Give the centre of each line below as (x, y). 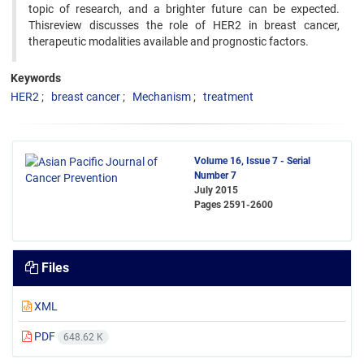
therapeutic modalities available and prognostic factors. (169, 41)
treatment (228, 97)
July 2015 (216, 190)
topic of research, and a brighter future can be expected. (184, 9)
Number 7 (215, 175)
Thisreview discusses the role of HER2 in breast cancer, (184, 25)
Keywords (36, 78)
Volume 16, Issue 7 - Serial (252, 161)
